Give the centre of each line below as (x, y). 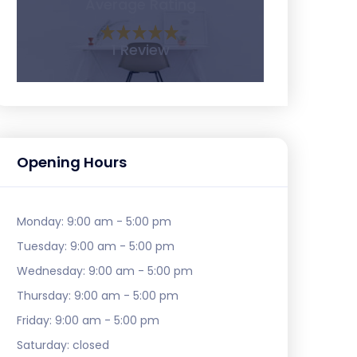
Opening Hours (72, 162)
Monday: (42, 221)
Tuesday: (43, 246)
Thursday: (45, 295)
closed (91, 345)
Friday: (36, 320)
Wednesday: (53, 271)
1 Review (140, 49)
